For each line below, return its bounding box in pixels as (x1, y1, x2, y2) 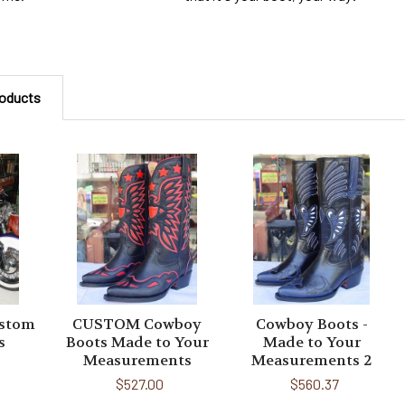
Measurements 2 (251, 350, 372, 370)
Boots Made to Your (65, 332, 209, 352)
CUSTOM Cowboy (72, 314, 202, 334)
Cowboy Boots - (255, 314, 368, 334)
